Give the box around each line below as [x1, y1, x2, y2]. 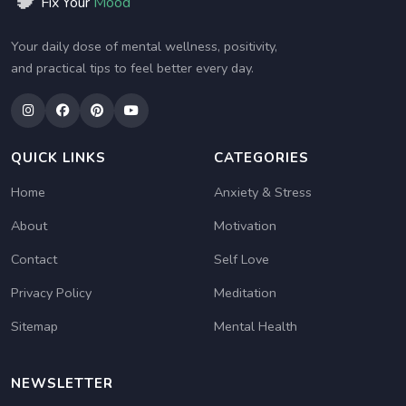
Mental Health [214, 317, 297, 336]
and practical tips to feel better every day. [11, 59, 254, 78]
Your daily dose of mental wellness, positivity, [11, 37, 277, 56]
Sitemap [11, 317, 58, 336]
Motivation [214, 217, 276, 236]
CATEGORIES [214, 149, 309, 168]
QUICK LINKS [11, 149, 106, 168]
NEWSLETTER [11, 374, 113, 393]
